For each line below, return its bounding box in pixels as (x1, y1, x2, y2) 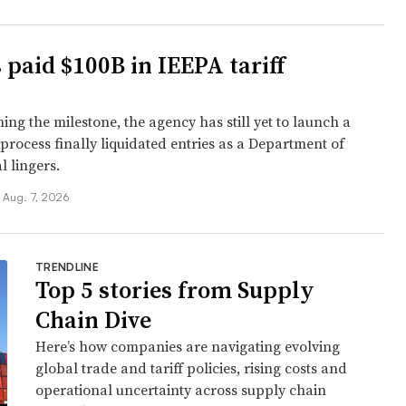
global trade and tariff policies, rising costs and (35, 358, 347, 378)
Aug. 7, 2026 (3, 190, 69, 204)
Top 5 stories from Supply (35, 274, 314, 306)
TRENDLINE (35, 260, 99, 274)
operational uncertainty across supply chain (35, 380, 326, 400)
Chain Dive (35, 304, 151, 336)
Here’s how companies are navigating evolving (35, 336, 340, 356)
